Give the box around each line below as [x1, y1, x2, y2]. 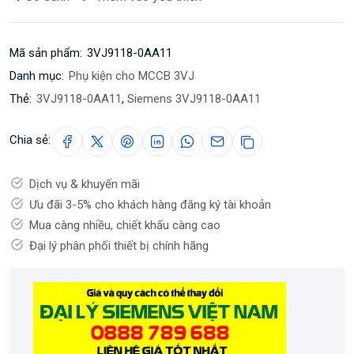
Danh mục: [9, 68, 64, 83]
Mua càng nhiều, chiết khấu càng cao [29, 217, 220, 232]
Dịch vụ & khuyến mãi [29, 176, 140, 191]
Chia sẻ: [9, 133, 51, 148]
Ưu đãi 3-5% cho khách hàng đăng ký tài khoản [29, 197, 271, 212]
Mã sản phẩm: [9, 45, 82, 60]
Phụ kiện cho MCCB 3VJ [69, 68, 194, 83]
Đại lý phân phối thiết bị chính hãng [29, 238, 209, 253]
